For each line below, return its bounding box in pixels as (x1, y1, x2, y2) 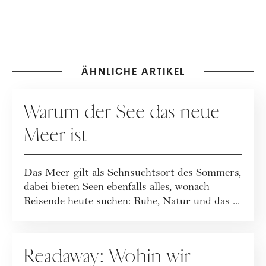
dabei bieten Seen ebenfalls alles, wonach (24, 182, 210, 194)
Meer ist (24, 123, 87, 147)
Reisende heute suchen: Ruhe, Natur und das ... (24, 196, 240, 208)
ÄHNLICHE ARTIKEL (81, 65, 185, 77)
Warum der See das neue (24, 100, 220, 124)
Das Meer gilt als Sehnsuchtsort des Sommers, (24, 167, 241, 179)
